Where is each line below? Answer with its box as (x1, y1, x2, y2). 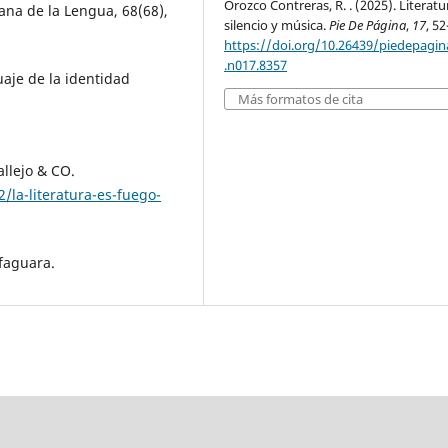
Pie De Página (329, 16, 407, 35)
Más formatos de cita (238, 90, 364, 109)
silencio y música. (224, 16, 330, 35)
